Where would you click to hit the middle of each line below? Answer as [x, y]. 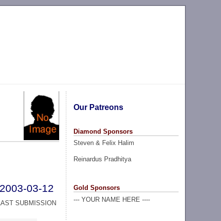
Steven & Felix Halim [104, 143]
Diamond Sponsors [103, 131]
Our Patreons [98, 107]
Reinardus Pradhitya [102, 159]
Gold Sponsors [96, 187]
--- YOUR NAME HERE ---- [111, 199]
